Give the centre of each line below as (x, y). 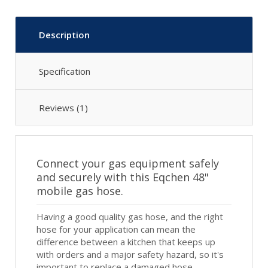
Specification (65, 71)
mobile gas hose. (80, 191)
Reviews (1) (63, 107)
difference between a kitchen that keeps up (126, 241)
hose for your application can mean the (116, 229)
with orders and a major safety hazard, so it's (130, 254)
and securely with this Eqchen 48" (123, 177)
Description (64, 34)
